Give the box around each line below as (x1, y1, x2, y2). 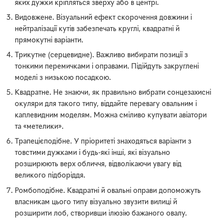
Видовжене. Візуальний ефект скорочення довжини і (15, 14, 192, 21)
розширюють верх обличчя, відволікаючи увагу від (15, 161, 182, 168)
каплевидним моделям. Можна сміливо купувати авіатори (15, 112, 207, 119)
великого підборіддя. (15, 173, 86, 180)
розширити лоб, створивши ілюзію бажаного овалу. (15, 210, 187, 217)
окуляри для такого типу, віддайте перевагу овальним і (15, 101, 197, 108)
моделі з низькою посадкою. (15, 74, 111, 81)
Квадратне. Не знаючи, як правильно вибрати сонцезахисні (15, 90, 212, 97)
